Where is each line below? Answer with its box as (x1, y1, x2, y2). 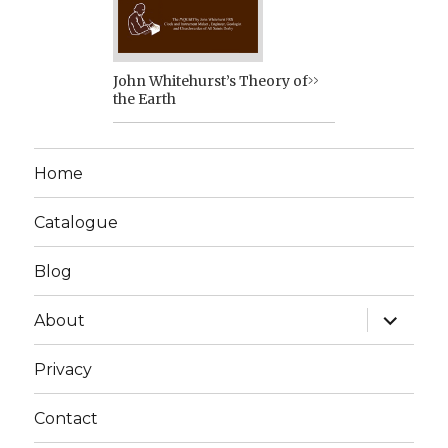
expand (364, 305, 434, 324)
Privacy (34, 359, 93, 379)
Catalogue (34, 212, 119, 232)
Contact (34, 408, 99, 428)
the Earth (113, 90, 176, 108)
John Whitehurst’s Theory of (113, 72, 308, 90)
